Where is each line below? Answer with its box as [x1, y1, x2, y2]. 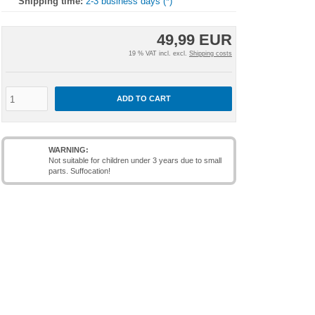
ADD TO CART [116, 94, 171, 103]
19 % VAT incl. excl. [129, 50, 189, 57]
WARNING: [49, 146, 89, 154]
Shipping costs [189, 50, 232, 57]
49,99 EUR [157, 31, 232, 49]
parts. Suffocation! [49, 167, 110, 175]
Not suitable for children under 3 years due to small [49, 156, 221, 165]
